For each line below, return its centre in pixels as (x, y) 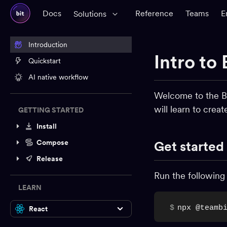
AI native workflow (59, 77)
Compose (52, 142)
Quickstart (45, 61)
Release (50, 159)
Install (47, 126)
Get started (189, 146)
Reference (154, 13)
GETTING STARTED (51, 110)
